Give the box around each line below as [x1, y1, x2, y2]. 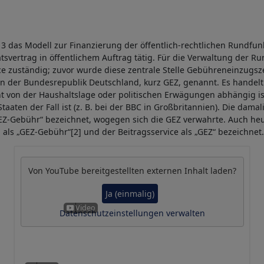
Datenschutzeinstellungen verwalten [59, 207, 205, 219]
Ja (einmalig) [105, 187, 154, 199]
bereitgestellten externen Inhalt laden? [78, 165, 236, 177]
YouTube [45, 165, 79, 177]
